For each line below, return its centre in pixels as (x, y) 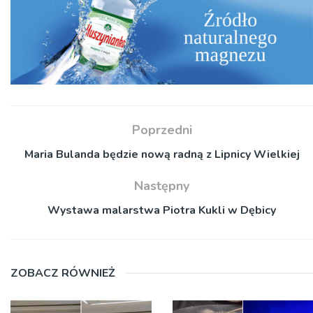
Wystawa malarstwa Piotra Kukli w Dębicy (162, 210)
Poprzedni (162, 130)
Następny (162, 185)
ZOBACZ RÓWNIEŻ (63, 273)
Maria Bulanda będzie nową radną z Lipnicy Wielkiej (162, 154)
